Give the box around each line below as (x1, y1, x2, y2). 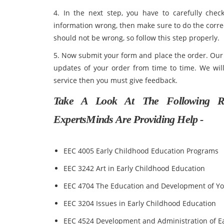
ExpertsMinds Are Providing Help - (53, 113, 203, 125)
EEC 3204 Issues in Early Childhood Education (63, 198, 216, 208)
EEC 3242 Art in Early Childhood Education (63, 163, 205, 173)
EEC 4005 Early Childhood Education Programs (63, 146, 218, 155)
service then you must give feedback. (53, 75, 177, 85)
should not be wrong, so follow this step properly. (53, 33, 219, 42)
